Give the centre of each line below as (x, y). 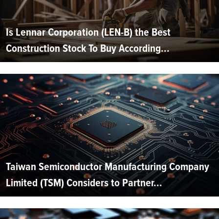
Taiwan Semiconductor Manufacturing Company (108, 166)
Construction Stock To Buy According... (88, 48)
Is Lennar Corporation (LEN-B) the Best (88, 32)
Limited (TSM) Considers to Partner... (84, 182)
